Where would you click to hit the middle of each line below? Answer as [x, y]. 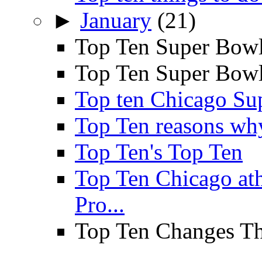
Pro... [100, 205]
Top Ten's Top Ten [159, 152]
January [116, 20]
